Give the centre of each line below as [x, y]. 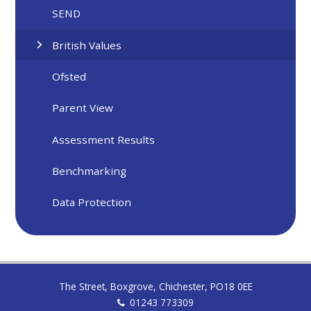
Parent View [83, 108]
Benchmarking [90, 171]
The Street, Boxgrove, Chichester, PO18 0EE [155, 286]
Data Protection [92, 202]
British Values [87, 45]
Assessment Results [104, 139]
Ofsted [69, 77]
